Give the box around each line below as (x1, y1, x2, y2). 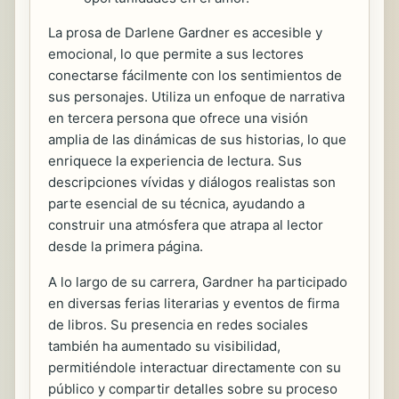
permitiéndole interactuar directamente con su (48, 359, 341, 377)
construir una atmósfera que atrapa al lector (48, 216, 323, 234)
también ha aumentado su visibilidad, (48, 338, 281, 355)
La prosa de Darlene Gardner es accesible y (48, 24, 322, 42)
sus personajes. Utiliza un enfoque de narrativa (48, 88, 345, 106)
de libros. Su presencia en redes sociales (48, 316, 308, 334)
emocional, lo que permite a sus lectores (48, 45, 304, 63)
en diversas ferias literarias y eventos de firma (48, 295, 339, 313)
